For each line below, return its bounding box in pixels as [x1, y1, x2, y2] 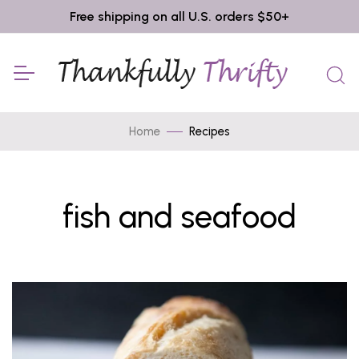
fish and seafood [63, 197, 296, 236]
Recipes [189, 124, 230, 139]
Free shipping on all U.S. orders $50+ [70, 9, 289, 24]
